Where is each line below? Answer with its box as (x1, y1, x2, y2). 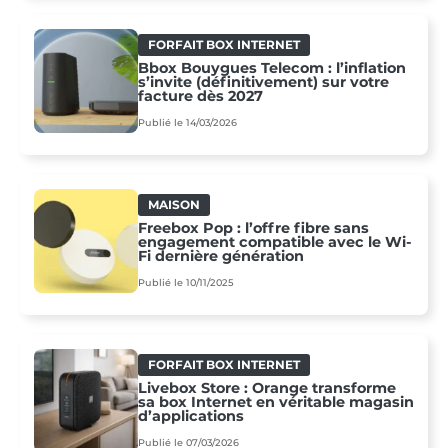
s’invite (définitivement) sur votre (138, 73, 389, 92)
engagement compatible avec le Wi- (138, 233, 412, 252)
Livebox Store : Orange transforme (138, 379, 396, 398)
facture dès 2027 (138, 87, 263, 106)
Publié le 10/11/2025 (138, 276, 234, 288)
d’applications (138, 407, 244, 426)
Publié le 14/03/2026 (138, 116, 237, 128)
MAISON (148, 197, 200, 213)
